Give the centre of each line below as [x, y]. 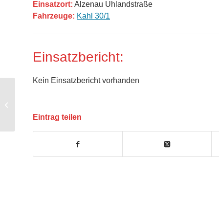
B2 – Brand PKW [41, 104]
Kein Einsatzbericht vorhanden [86, 81]
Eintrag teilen [57, 117]
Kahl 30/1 [93, 16]
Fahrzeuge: [54, 16]
